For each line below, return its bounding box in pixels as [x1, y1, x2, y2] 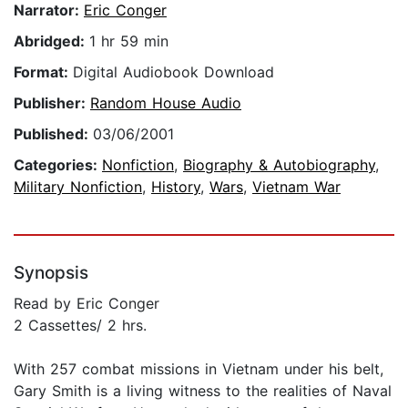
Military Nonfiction [14, 178, 142, 197]
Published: [14, 125, 93, 144]
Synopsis [14, 262, 88, 284]
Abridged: [14, 32, 89, 51]
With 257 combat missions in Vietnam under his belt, [14, 360, 383, 379]
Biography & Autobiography [183, 156, 375, 175]
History [151, 178, 200, 197]
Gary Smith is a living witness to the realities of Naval [14, 382, 392, 401]
